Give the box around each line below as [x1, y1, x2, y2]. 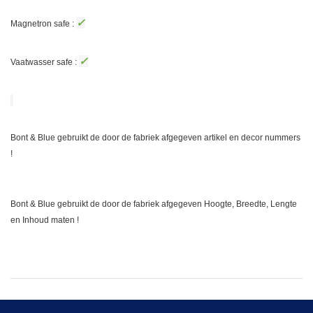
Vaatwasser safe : [10, 57, 79, 68]
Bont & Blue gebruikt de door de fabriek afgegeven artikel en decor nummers [10, 133, 300, 143]
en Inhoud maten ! [10, 215, 79, 225]
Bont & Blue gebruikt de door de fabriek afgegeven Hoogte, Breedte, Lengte [10, 199, 297, 209]
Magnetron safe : [10, 18, 76, 29]
